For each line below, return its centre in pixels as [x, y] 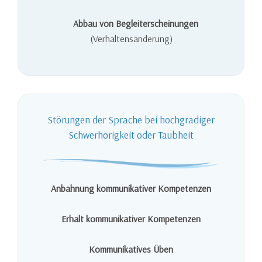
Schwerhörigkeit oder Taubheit [131, 135]
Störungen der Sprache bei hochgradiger [131, 120]
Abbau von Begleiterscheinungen [131, 24]
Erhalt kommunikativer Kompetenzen [131, 218]
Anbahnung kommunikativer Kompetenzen [131, 188]
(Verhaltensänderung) [131, 39]
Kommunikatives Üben [131, 249]
